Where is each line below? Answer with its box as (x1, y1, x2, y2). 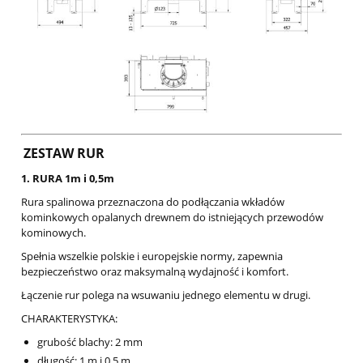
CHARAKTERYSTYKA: (21, 311, 117, 327)
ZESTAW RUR (23, 144, 105, 163)
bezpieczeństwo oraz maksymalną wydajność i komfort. (21, 264, 288, 280)
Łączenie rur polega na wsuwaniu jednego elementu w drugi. (21, 288, 310, 303)
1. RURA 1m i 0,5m (21, 171, 114, 186)
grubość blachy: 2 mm (37, 335, 143, 350)
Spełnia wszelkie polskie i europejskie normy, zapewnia (21, 249, 283, 264)
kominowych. (21, 225, 86, 241)
